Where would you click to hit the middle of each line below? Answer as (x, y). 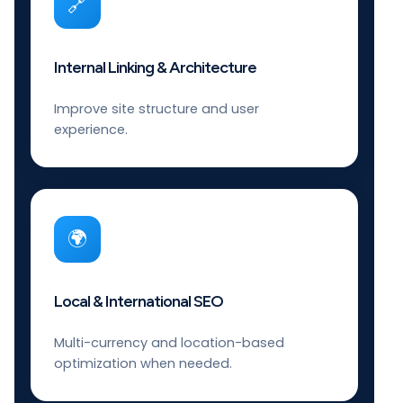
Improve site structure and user (157, 108)
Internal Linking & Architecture (155, 67)
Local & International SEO (139, 301)
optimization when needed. (143, 363)
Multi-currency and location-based (169, 342)
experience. (91, 129)
